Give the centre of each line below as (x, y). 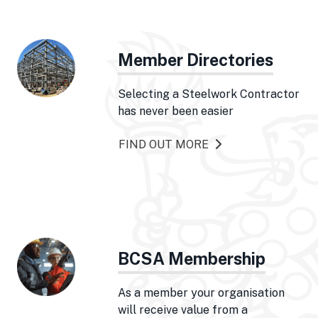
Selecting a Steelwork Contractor (209, 94)
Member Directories (196, 60)
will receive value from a (183, 310)
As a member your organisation (201, 293)
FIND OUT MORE (164, 144)
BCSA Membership (192, 259)
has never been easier (176, 111)
